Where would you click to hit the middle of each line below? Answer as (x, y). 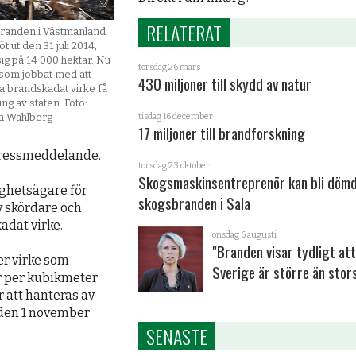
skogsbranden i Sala (194, 203)
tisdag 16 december (175, 117)
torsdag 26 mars (169, 68)
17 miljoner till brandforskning (221, 133)
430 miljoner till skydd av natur (224, 84)
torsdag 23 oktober (174, 165)
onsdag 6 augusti (245, 235)
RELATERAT (184, 33)
